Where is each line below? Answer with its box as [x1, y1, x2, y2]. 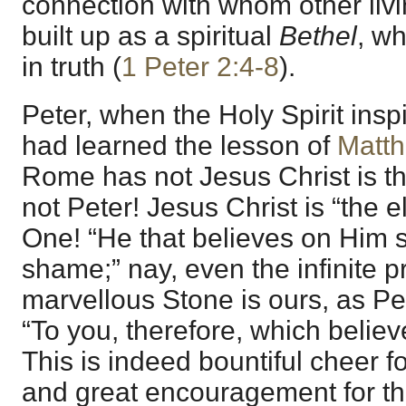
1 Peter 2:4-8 [121, 51, 279, 82]
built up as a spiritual [22, 20, 279, 51]
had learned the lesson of [22, 130, 337, 161]
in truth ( [22, 51, 121, 82]
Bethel [279, 20, 357, 51]
